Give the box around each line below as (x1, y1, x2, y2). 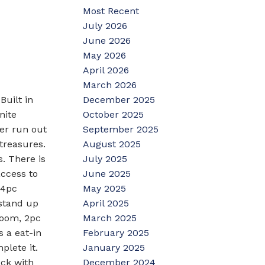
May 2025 (83, 182, 127, 194)
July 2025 (83, 153, 128, 164)
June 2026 (83, 34, 131, 46)
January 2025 (83, 241, 146, 253)
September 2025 (83, 123, 159, 135)
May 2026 (83, 49, 127, 61)
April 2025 (83, 197, 130, 209)
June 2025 (83, 167, 131, 179)
